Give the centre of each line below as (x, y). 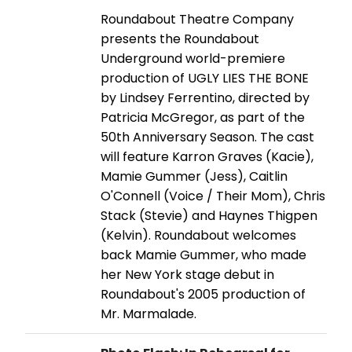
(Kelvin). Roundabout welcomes (198, 235)
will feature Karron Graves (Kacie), (207, 156)
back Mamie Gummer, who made (203, 255)
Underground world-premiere (193, 58)
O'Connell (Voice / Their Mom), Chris (213, 196)
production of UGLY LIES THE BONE (205, 78)
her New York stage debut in (187, 274)
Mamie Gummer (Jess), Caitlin (194, 176)
